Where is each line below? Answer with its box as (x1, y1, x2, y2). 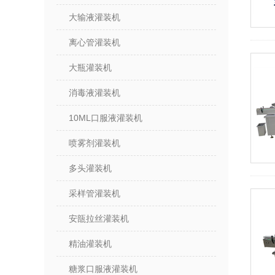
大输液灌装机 (69, 12, 120, 22)
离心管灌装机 (69, 37, 120, 47)
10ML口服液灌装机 (69, 113, 142, 123)
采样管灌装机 (69, 188, 120, 198)
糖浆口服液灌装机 (69, 264, 137, 274)
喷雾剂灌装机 (69, 138, 120, 148)
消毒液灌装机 (69, 88, 120, 98)
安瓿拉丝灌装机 (69, 214, 129, 223)
